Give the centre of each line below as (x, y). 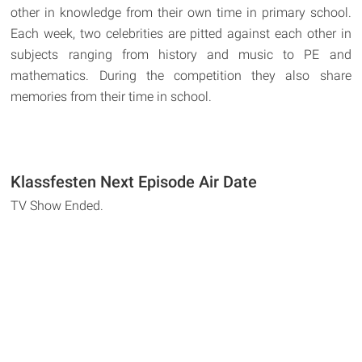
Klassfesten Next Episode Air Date (134, 181)
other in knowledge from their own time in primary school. (181, 12)
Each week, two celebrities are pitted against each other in (181, 33)
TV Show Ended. (57, 205)
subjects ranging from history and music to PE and (181, 54)
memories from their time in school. (112, 96)
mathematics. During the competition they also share (181, 75)
